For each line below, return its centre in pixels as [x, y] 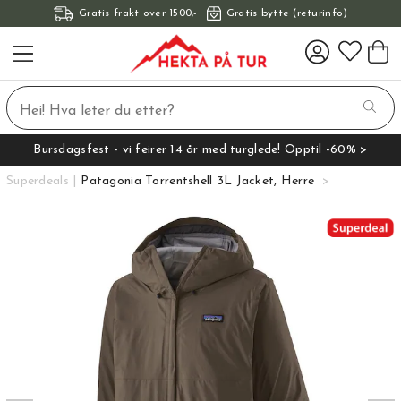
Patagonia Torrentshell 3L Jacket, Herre [198, 181]
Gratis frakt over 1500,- [138, 13]
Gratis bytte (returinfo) [287, 13]
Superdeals [38, 181]
